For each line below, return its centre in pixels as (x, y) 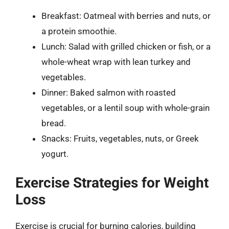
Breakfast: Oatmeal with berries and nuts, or (126, 16)
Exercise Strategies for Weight (112, 183)
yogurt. (55, 154)
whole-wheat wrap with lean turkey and (116, 62)
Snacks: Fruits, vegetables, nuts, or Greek (120, 138)
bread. (54, 123)
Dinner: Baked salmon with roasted (109, 92)
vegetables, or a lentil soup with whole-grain (125, 108)
